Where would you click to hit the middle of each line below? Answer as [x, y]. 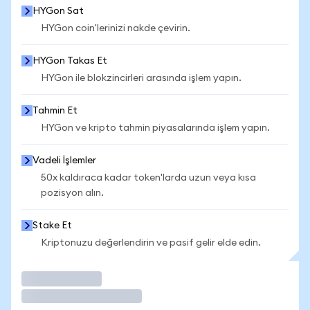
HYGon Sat [58, 11]
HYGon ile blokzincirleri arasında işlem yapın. [141, 78]
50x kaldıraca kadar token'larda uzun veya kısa [148, 178]
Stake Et [52, 226]
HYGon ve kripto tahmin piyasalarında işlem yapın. [155, 128]
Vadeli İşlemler [64, 161]
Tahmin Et [55, 111]
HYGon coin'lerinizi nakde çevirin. [116, 28]
